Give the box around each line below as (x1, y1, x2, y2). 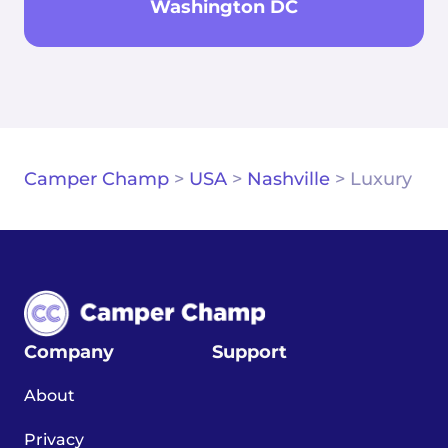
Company (24, 341, 114, 364)
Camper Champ (24, 168, 169, 191)
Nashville (247, 168, 330, 191)
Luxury (350, 168, 412, 191)
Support (212, 341, 287, 364)
